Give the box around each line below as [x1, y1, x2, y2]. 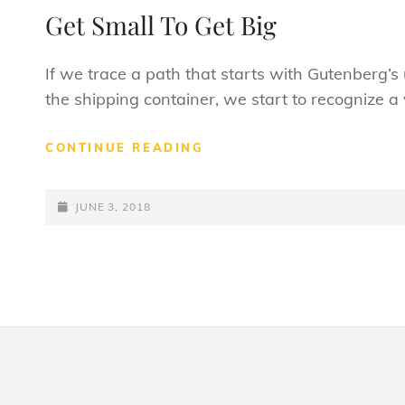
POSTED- [57, 198, 110, 212]
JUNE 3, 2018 [74, 199, 151, 213]
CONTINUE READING [45, 139, 204, 155]
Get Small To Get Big [45, 7, 277, 42]
